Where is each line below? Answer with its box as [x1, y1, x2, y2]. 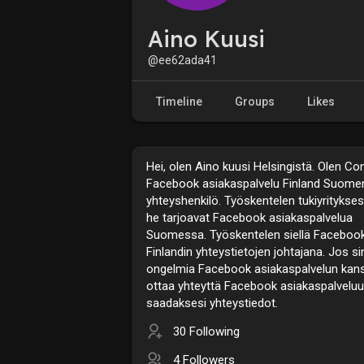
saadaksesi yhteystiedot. [146, 295, 278, 310]
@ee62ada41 [148, 53, 217, 67]
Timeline [156, 94, 202, 108]
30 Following [173, 323, 240, 339]
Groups [235, 94, 275, 108]
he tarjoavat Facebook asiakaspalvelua [146, 210, 353, 225]
